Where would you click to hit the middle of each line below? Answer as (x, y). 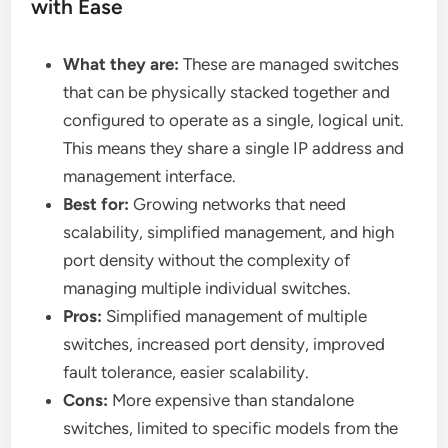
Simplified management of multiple (235, 316)
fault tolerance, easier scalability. (186, 372)
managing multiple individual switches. (207, 288)
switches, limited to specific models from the (231, 428)
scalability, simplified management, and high (229, 232)
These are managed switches (289, 64)
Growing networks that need (238, 204)
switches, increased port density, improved (224, 344)
